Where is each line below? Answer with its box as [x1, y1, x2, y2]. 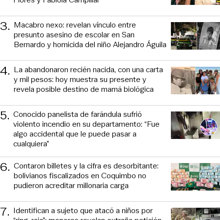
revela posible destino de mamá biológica [14, 83, 154, 95]
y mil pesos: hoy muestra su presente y [14, 73, 146, 85]
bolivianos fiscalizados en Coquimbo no [14, 169, 146, 181]
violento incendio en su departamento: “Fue [13, 118, 160, 130]
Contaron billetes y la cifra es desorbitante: [14, 160, 159, 171]
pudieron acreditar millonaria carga [14, 179, 129, 191]
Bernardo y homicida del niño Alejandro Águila [14, 38, 166, 50]
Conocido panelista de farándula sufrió [13, 108, 142, 120]
